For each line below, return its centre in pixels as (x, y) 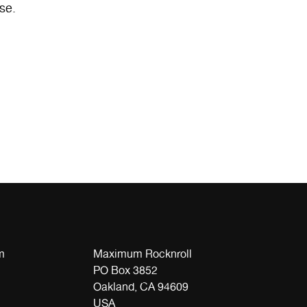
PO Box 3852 (125, 270)
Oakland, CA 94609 (141, 286)
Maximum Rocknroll (143, 254)
